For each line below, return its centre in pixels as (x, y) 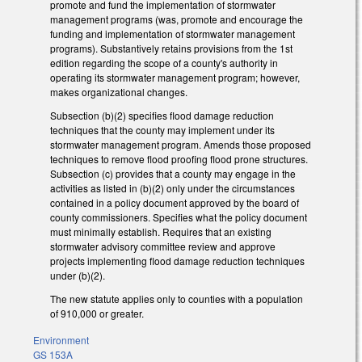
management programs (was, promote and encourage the (177, 19)
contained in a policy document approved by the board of (175, 203)
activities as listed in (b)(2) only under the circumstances (173, 188)
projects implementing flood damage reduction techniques (177, 261)
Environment (61, 339)
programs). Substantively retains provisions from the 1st (171, 48)
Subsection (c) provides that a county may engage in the (173, 174)
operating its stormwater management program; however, (175, 78)
